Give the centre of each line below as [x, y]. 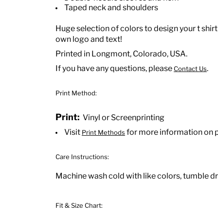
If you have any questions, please [115, 68]
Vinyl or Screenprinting [122, 118]
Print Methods [103, 132]
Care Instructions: [82, 157]
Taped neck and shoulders [111, 8]
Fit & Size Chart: [79, 205]
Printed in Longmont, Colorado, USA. [121, 54]
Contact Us [190, 69]
